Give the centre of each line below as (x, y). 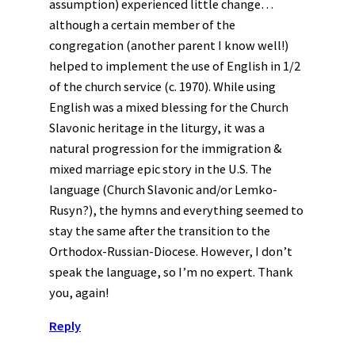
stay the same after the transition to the (160, 231)
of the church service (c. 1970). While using (162, 87)
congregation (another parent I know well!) (169, 46)
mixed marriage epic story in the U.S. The (160, 169)
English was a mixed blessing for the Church (169, 107)
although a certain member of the (142, 25)
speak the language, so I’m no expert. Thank (171, 272)
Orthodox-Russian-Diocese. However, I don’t (171, 252)
